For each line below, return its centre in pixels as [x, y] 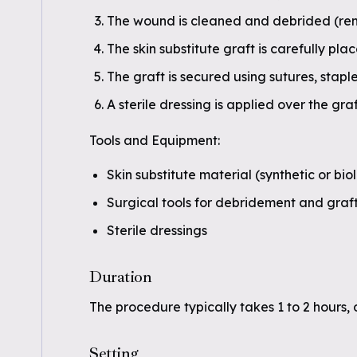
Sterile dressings [157, 230]
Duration [121, 277]
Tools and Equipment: [155, 140]
